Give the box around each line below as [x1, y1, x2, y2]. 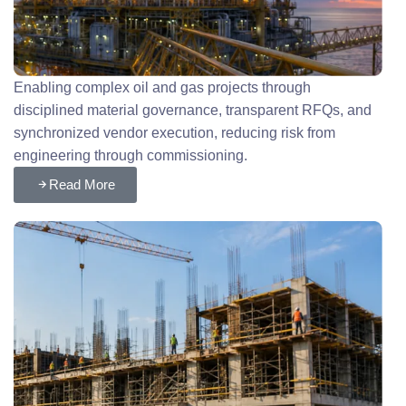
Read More [49, 177, 116, 193]
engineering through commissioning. [14, 148, 248, 164]
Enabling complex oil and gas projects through [14, 80, 312, 96]
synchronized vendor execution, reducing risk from [14, 125, 336, 141]
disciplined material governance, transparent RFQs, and [14, 102, 372, 119]
